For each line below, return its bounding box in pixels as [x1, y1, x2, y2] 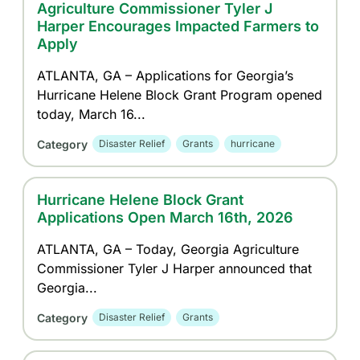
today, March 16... [37, 106, 146, 122]
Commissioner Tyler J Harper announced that [37, 260, 313, 276]
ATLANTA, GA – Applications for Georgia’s [37, 67, 294, 84]
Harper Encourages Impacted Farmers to [37, 18, 320, 35]
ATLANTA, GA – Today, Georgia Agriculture [37, 241, 300, 257]
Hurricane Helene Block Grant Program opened [37, 87, 323, 103]
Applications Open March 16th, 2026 [37, 209, 294, 226]
